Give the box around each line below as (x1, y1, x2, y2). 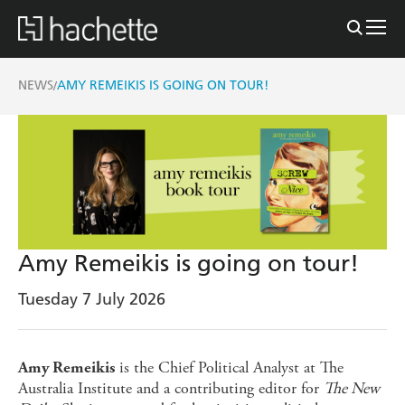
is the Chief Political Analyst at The (115, 356, 344, 378)
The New (324, 377, 380, 399)
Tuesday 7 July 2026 (18, 287, 165, 309)
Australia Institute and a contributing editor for (18, 377, 324, 399)
